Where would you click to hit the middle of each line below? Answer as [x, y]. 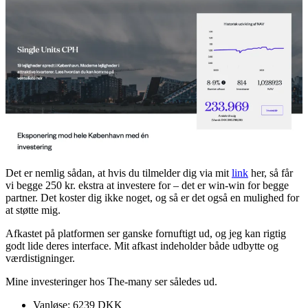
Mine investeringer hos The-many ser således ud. [111, 281]
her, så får [271, 173]
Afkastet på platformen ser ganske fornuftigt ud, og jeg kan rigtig [146, 233]
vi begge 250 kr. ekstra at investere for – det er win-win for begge [147, 185]
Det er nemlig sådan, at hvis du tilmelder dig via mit [119, 173]
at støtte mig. [33, 210]
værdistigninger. [40, 258]
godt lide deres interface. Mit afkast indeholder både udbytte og [142, 245]
